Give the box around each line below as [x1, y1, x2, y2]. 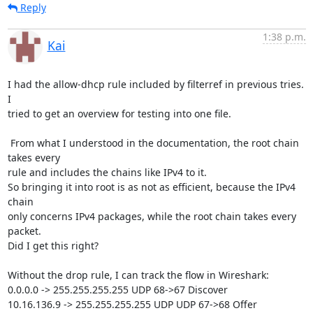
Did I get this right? [7, 239, 99, 252]
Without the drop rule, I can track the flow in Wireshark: [7, 268, 269, 282]
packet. [7, 224, 41, 238]
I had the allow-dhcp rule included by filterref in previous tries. [7, 78, 304, 91]
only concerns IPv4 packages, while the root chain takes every [7, 210, 296, 223]
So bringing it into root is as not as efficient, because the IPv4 [7, 180, 296, 194]
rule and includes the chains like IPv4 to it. [7, 166, 207, 179]
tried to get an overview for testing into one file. [7, 107, 231, 120]
